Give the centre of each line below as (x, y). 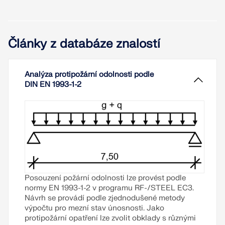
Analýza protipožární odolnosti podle (89, 75)
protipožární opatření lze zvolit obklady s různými (110, 218)
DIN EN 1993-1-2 (53, 85)
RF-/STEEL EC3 (163, 188)
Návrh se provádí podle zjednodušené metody (105, 198)
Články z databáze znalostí (84, 44)
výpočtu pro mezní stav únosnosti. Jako (94, 208)
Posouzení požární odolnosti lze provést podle (105, 178)
